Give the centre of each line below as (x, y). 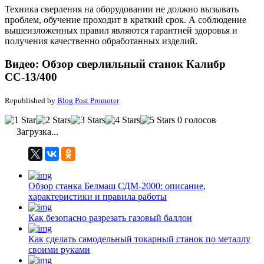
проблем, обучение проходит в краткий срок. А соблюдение (126, 20)
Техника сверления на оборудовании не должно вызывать (122, 9)
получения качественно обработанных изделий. (101, 41)
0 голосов (197, 120)
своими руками (59, 249)
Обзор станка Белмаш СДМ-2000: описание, (117, 186)
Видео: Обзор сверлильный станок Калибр (115, 64)
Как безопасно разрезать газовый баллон (110, 217)
